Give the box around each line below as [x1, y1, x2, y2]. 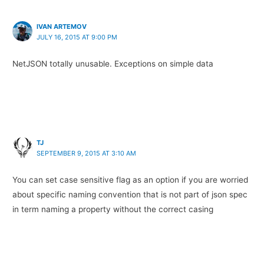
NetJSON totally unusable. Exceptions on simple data [12, 58, 214, 68]
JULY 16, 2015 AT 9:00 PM [37, 32, 118, 41]
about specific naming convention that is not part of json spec [12, 190, 248, 200]
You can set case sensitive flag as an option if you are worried [12, 175, 249, 185]
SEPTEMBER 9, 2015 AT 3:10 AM [37, 149, 137, 158]
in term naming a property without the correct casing [12, 204, 214, 214]
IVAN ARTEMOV [37, 22, 87, 31]
